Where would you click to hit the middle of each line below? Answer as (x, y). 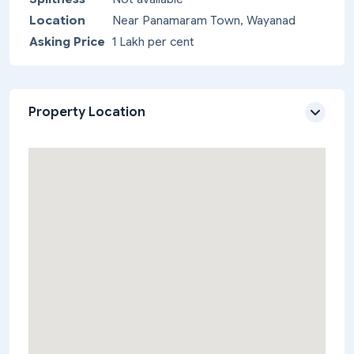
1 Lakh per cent (153, 42)
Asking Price (67, 42)
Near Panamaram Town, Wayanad (204, 21)
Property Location (87, 112)
